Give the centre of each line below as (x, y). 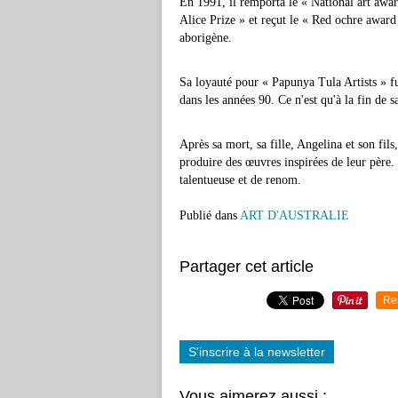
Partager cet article (247, 267)
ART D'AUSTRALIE (295, 215)
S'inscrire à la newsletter (257, 352)
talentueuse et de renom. (240, 180)
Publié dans (208, 215)
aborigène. (206, 38)
